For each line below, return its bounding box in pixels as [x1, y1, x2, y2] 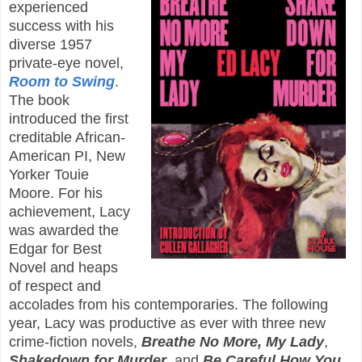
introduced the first [9, 110, 128, 127]
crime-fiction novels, [9, 333, 141, 350]
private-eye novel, [9, 54, 124, 71]
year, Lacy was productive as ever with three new [9, 314, 326, 331]
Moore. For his [9, 184, 103, 201]
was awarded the [9, 221, 119, 238]
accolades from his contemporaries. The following [9, 296, 328, 313]
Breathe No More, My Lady [141, 333, 324, 350]
